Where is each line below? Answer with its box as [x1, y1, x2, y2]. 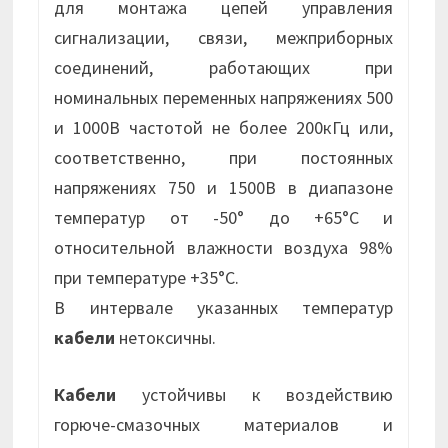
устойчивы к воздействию [116, 383, 394, 407]
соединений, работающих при [54, 56, 394, 80]
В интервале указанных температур [54, 296, 394, 320]
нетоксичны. [115, 326, 217, 350]
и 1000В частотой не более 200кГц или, [54, 116, 394, 140]
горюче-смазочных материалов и [54, 413, 394, 437]
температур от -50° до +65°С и [54, 206, 394, 230]
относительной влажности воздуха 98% [54, 236, 394, 260]
